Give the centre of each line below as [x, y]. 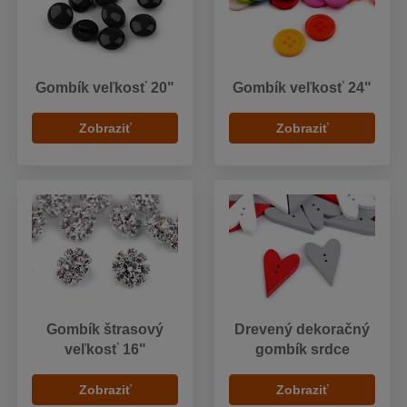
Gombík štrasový [105, 329]
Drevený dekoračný [302, 329]
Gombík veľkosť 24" [302, 88]
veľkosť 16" [105, 349]
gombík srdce [302, 349]
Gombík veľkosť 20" [105, 88]
